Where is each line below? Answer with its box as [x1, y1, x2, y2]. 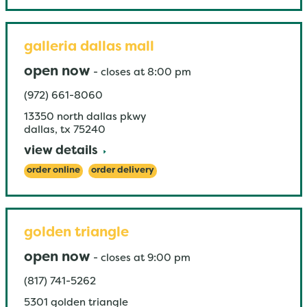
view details [23, 145, 98, 157]
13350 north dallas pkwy [23, 112, 146, 122]
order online [26, 167, 80, 175]
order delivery [90, 167, 154, 175]
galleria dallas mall [23, 41, 154, 53]
